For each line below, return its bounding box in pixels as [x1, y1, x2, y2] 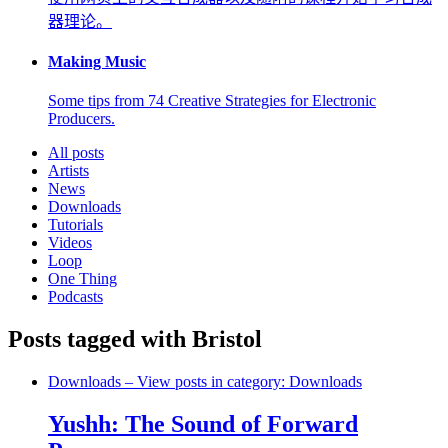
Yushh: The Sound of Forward [48, 411, 358, 438]
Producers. [48, 110, 115, 128]
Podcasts [48, 288, 103, 306]
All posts [48, 144, 104, 162]
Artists [48, 162, 89, 180]
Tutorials [48, 216, 103, 234]
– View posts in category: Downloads [121, 373, 362, 391]
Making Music [48, 53, 146, 71]
